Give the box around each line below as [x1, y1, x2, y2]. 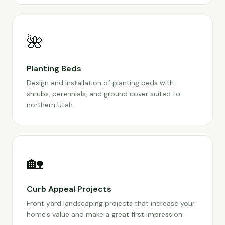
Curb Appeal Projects [27, 184, 111, 194]
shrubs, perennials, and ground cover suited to [27, 89, 180, 98]
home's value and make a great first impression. [27, 210, 184, 219]
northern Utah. [27, 100, 74, 109]
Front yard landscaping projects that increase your [27, 199, 195, 208]
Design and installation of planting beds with [27, 78, 174, 87]
